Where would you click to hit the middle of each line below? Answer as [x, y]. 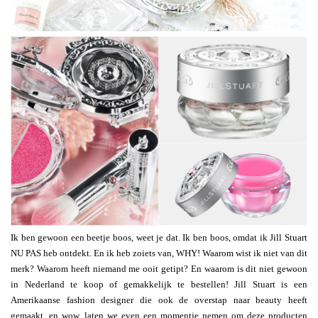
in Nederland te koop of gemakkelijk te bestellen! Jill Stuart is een [159, 285]
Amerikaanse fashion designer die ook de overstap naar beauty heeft [159, 300]
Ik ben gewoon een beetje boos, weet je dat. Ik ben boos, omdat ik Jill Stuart [159, 238]
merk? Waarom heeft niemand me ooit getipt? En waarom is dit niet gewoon [159, 269]
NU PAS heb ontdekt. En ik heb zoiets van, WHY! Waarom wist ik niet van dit [159, 253]
